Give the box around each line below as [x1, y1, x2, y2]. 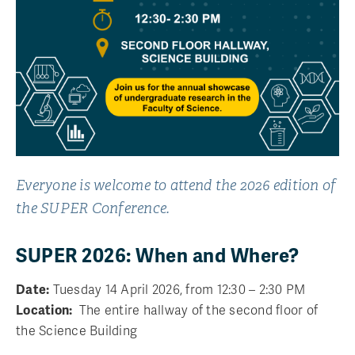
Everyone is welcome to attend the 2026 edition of [16, 176, 337, 194]
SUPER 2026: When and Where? [16, 243, 300, 268]
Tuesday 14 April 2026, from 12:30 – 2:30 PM [49, 281, 309, 298]
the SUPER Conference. [16, 199, 170, 217]
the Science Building [16, 323, 137, 339]
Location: [16, 302, 73, 319]
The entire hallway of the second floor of [72, 302, 318, 319]
